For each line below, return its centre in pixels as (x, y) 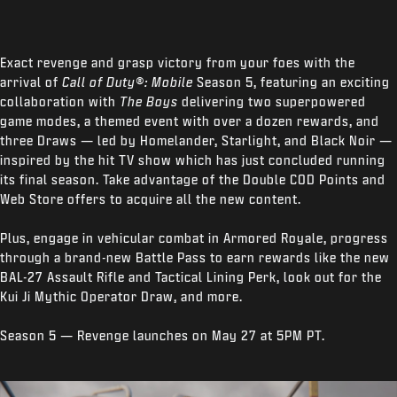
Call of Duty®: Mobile (128, 82)
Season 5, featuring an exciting (292, 82)
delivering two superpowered (272, 101)
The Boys (149, 101)
